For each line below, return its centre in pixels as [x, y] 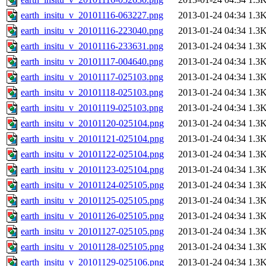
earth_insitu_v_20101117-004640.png [92, 62]
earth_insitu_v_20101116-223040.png [92, 31]
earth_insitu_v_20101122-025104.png [92, 154]
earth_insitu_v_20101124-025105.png [92, 185]
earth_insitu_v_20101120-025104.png [92, 123]
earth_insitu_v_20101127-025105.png [92, 232]
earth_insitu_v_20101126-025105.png [92, 216]
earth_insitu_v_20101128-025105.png [92, 247]
